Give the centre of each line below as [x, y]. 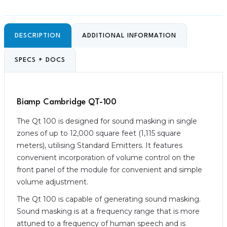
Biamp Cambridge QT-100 [67, 102]
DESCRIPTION [38, 36]
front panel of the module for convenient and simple [109, 170]
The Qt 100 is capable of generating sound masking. [109, 199]
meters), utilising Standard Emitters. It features [100, 145]
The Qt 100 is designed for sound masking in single [107, 121]
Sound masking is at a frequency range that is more [108, 211]
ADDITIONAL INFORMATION [129, 36]
